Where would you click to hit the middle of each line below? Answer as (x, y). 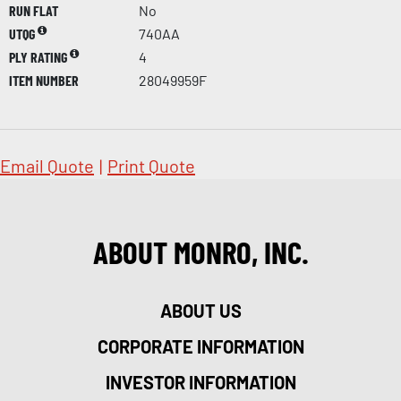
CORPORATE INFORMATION (200, 346)
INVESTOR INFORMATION (200, 382)
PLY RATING (39, 56)
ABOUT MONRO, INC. (200, 251)
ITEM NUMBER (44, 80)
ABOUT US (200, 310)
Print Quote (151, 165)
